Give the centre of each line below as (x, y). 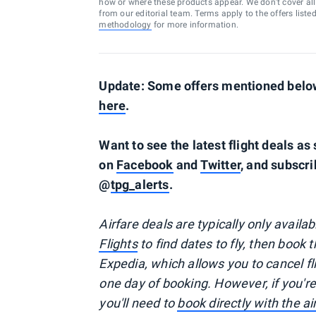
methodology (125, 25)
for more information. (195, 25)
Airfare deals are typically (173, 224)
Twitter (220, 165)
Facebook (145, 165)
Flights (118, 244)
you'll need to (138, 303)
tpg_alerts (140, 184)
